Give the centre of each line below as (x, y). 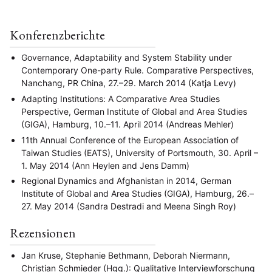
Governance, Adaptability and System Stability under (127, 58)
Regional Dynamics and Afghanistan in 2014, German (126, 181)
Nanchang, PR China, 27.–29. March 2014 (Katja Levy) (129, 83)
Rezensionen (43, 233)
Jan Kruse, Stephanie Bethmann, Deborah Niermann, (126, 256)
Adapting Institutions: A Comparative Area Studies (121, 99)
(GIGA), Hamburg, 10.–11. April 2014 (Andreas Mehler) (127, 124)
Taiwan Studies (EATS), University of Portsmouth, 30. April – (140, 152)
